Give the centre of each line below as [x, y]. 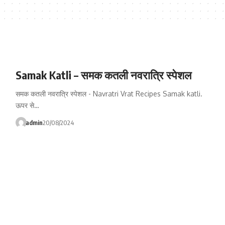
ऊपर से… [27, 105]
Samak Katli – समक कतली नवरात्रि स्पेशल [103, 75]
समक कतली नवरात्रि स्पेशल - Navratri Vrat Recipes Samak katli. [109, 94]
